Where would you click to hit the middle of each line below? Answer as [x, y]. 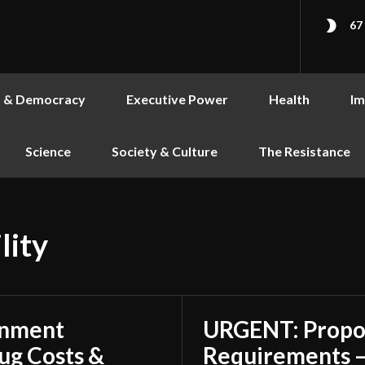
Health [289, 99]
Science [48, 151]
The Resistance [304, 151]
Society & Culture [165, 151]
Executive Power [177, 99]
